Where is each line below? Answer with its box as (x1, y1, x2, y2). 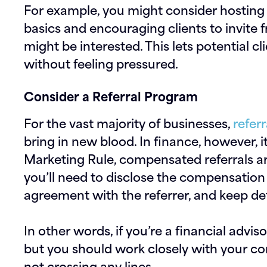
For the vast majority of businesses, (24, 113, 233, 132)
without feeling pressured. (24, 53, 178, 73)
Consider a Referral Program (24, 86, 198, 105)
